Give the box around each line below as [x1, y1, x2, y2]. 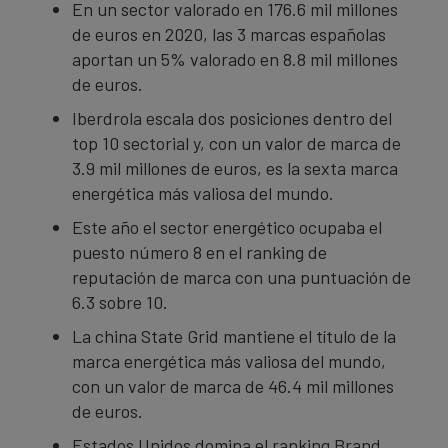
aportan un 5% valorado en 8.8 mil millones [72, 48, 398, 70]
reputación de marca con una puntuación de [72, 266, 411, 288]
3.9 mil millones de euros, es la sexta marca [72, 157, 398, 179]
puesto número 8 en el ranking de [72, 241, 327, 263]
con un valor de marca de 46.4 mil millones [72, 375, 394, 397]
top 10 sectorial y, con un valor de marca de [72, 132, 401, 154]
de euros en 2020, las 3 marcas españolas [72, 23, 386, 45]
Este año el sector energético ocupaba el [72, 216, 382, 238]
